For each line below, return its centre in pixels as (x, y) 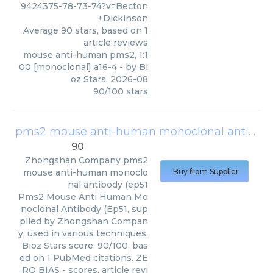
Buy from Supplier (206, 172)
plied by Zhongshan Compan (84, 221)
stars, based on (108, 30)
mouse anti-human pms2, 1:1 (86, 55)
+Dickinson (123, 18)
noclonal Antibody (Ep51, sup (84, 209)
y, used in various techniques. (83, 233)
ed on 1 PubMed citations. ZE (84, 258)
